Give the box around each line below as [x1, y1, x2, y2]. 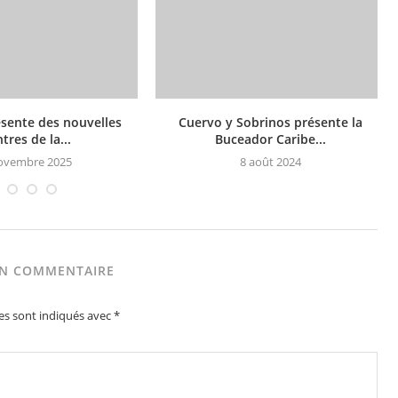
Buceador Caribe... [214, 131, 326, 147]
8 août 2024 [239, 154, 301, 170]
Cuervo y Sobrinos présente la [178, 114, 362, 131]
